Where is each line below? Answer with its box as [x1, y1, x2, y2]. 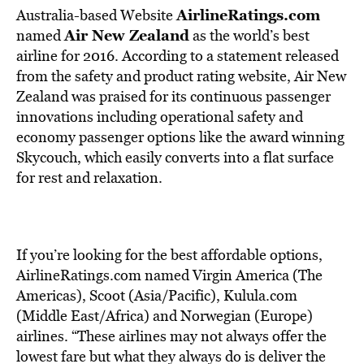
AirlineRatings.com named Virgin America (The [16, 265, 323, 285]
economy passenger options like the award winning [16, 127, 344, 147]
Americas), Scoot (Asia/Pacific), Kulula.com [16, 285, 297, 305]
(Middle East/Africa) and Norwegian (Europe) [16, 305, 313, 326]
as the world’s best [189, 25, 310, 45]
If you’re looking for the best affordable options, [16, 245, 323, 265]
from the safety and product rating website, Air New [16, 66, 346, 86]
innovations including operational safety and [16, 106, 303, 127]
